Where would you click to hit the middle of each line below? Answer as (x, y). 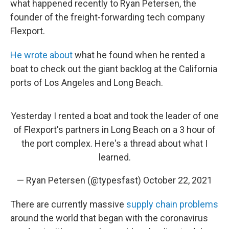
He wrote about (41, 55)
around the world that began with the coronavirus (109, 218)
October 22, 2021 (178, 180)
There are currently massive (68, 204)
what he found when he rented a (139, 55)
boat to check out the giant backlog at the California (114, 69)
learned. (114, 157)
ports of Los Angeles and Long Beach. (87, 83)
